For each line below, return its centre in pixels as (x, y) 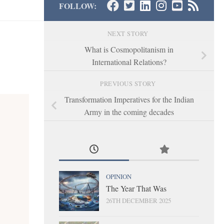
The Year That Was (136, 188)
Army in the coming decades (129, 111)
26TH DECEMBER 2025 (138, 200)
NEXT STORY (129, 33)
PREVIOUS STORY (129, 83)
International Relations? (129, 61)
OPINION (119, 176)
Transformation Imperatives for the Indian (129, 99)
